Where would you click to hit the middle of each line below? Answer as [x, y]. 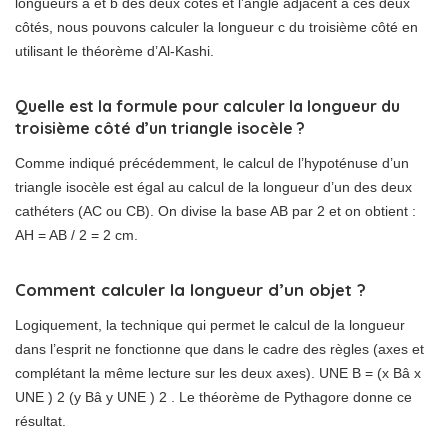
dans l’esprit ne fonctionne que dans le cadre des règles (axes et [219, 349]
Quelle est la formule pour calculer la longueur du [207, 106]
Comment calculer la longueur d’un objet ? [190, 290]
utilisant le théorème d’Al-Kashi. [114, 51]
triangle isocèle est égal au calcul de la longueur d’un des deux [213, 187]
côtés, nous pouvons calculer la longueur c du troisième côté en [216, 27]
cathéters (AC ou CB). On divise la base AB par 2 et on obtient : [215, 211]
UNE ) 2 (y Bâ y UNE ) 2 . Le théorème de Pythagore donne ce [213, 397]
